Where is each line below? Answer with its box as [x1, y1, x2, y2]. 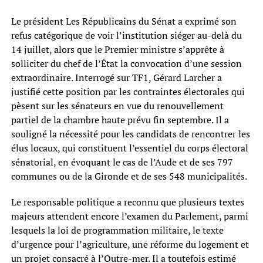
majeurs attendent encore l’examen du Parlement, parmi [11, 209, 248, 222]
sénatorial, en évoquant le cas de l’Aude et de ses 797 [11, 155, 233, 168]
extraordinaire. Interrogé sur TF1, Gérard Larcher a [11, 70, 222, 84]
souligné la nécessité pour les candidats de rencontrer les [11, 127, 250, 140]
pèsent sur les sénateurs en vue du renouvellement [11, 99, 224, 112]
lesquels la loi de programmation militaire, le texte [11, 223, 224, 237]
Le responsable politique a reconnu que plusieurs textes [11, 195, 244, 208]
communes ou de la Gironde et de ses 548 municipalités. [11, 169, 247, 183]
